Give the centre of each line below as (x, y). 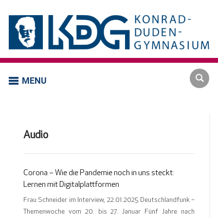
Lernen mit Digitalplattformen (71, 185)
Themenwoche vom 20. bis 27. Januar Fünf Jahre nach (109, 212)
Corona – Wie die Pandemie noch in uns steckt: (99, 173)
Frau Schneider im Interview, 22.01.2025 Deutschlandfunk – (109, 200)
